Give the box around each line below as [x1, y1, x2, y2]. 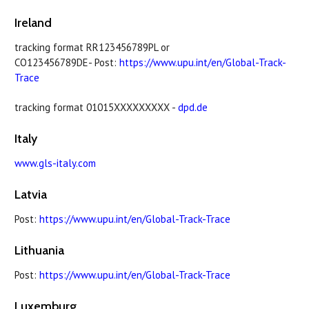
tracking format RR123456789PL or [14, 40, 170, 54]
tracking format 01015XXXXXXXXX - [14, 100, 178, 114]
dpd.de [178, 100, 208, 114]
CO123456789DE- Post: [14, 55, 119, 69]
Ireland [14, 14, 52, 30]
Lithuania [14, 242, 64, 258]
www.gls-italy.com [14, 156, 96, 170]
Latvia [14, 186, 47, 202]
